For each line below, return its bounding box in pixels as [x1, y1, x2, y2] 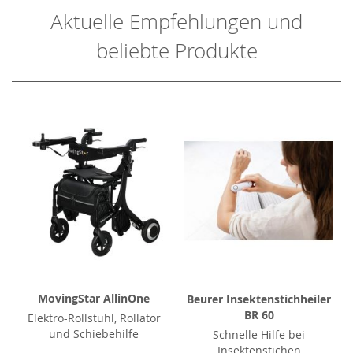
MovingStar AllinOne [38, 290, 150, 306]
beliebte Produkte [95, 36, 258, 65]
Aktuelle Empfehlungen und [50, 7, 303, 35]
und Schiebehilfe [49, 325, 139, 341]
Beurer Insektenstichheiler [187, 292, 331, 307]
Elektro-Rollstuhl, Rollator [27, 310, 161, 325]
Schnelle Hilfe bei [213, 327, 305, 343]
